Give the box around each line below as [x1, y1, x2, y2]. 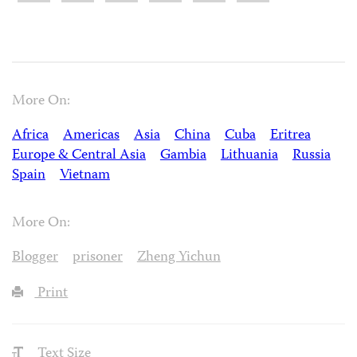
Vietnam [59, 163, 110, 187]
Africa [12, 124, 49, 147]
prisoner [72, 246, 123, 270]
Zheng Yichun [136, 246, 221, 270]
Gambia [159, 143, 206, 167]
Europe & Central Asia [12, 143, 146, 167]
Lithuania [220, 143, 278, 167]
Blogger [12, 246, 58, 270]
